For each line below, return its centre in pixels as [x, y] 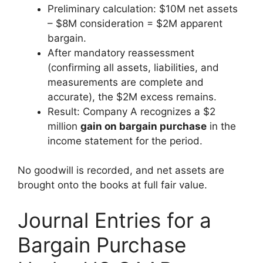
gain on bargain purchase [144, 126]
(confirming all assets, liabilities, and [133, 67]
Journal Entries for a [114, 220]
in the [221, 126]
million [64, 126]
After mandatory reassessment [121, 53]
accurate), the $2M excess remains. [132, 97]
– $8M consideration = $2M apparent [135, 23]
